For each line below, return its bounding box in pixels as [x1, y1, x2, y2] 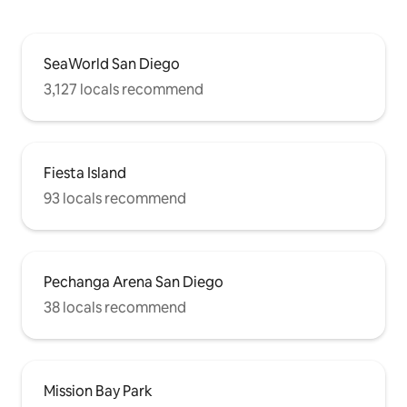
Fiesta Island [44, 163, 126, 183]
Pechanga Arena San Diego [44, 272, 223, 292]
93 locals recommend [44, 188, 186, 208]
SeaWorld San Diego [44, 54, 180, 74]
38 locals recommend [44, 297, 186, 317]
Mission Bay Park [44, 381, 153, 401]
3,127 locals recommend [44, 79, 203, 99]
